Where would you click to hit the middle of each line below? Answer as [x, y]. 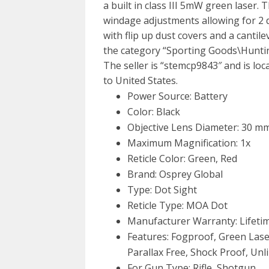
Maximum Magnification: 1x [189, 143]
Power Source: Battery [177, 96]
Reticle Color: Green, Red [182, 159]
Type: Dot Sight [162, 190]
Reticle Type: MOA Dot [177, 205]
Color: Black [154, 112]
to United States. [141, 80]
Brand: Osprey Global [175, 174]
